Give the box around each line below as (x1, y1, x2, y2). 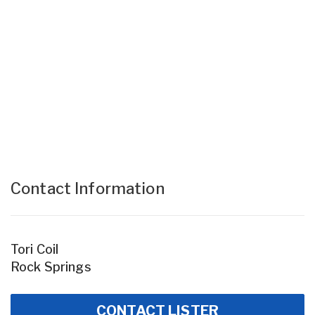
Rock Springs (11, 259, 91, 274)
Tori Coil (11, 241, 59, 257)
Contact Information (11, 179, 165, 198)
